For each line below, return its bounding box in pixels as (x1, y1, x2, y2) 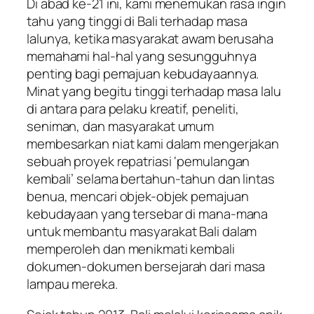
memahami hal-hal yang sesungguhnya (27, 47, 257, 66)
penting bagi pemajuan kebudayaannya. (27, 64, 259, 83)
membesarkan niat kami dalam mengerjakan (27, 135, 280, 153)
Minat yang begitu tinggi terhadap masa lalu (27, 82, 281, 101)
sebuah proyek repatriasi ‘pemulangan (27, 152, 250, 171)
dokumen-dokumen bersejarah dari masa (27, 257, 266, 276)
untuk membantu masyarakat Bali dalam (27, 222, 257, 241)
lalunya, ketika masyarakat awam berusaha (27, 29, 273, 48)
